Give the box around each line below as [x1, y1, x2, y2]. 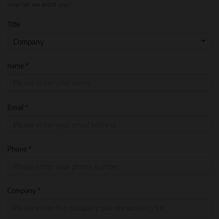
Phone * [7, 144, 31, 153]
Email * [7, 102, 28, 111]
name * [7, 61, 28, 70]
